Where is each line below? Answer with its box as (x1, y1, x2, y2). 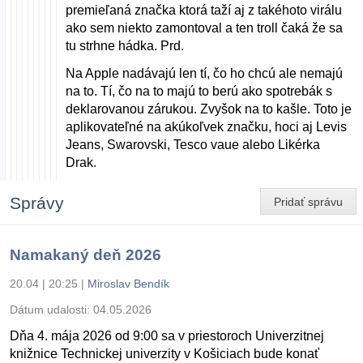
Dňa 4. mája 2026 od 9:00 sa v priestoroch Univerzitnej (10, 329, 324, 344)
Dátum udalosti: (10, 303, 93, 317)
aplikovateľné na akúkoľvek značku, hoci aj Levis (66, 120, 348, 135)
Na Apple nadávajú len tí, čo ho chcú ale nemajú (66, 66, 344, 81)
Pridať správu (274, 194, 343, 208)
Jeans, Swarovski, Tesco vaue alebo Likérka (66, 138, 321, 152)
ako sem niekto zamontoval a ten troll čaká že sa (66, 21, 344, 36)
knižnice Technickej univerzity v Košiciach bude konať (10, 347, 319, 361)
